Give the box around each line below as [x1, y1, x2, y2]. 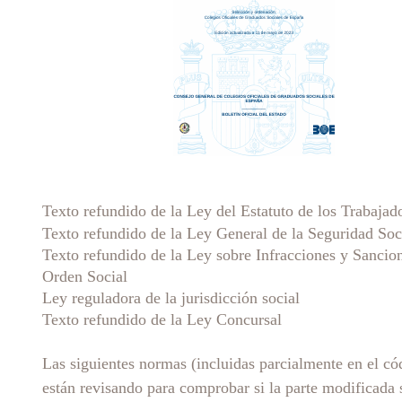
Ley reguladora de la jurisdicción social [42, 288, 300, 307]
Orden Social [42, 267, 127, 285]
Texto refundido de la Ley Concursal [42, 310, 282, 328]
